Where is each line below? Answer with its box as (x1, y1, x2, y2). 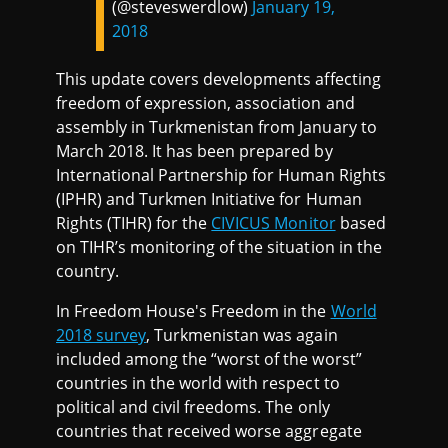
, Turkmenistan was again (146, 324, 338, 346)
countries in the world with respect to (56, 372, 340, 394)
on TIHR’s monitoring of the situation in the (56, 236, 382, 258)
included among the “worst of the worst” (56, 348, 362, 370)
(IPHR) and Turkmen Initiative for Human (56, 188, 362, 210)
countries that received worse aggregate (56, 420, 362, 442)
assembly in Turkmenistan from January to (56, 116, 377, 138)
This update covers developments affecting (56, 68, 381, 90)
